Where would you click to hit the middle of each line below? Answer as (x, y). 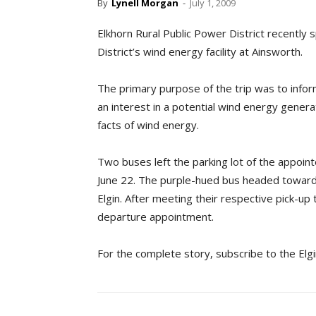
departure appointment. (156, 217)
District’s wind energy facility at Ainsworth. (200, 52)
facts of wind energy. (148, 125)
